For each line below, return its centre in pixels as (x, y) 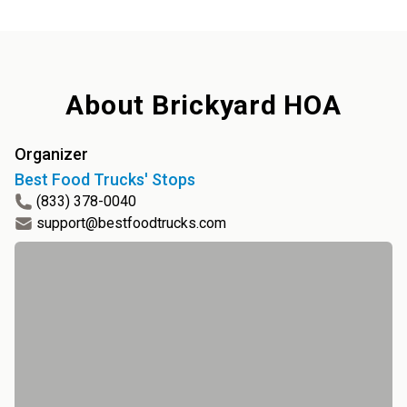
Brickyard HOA (246, 105)
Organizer (51, 154)
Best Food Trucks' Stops (105, 179)
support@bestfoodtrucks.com (131, 223)
